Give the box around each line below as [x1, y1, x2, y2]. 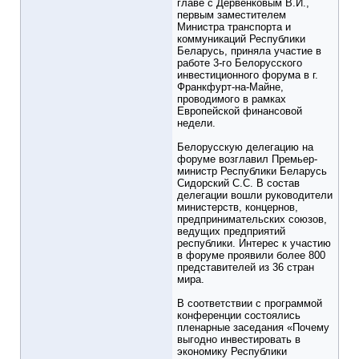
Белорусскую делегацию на [177, 141, 313, 154]
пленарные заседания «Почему [177, 321, 329, 334]
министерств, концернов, [177, 201, 298, 214]
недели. [177, 117, 216, 130]
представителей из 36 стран [177, 261, 314, 274]
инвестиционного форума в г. [177, 69, 318, 82]
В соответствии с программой [177, 297, 322, 310]
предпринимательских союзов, [177, 213, 327, 226]
